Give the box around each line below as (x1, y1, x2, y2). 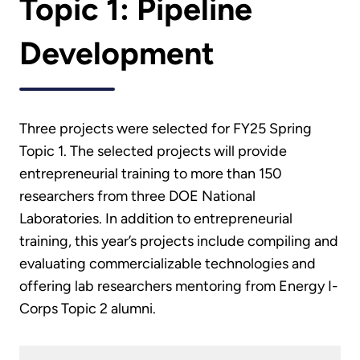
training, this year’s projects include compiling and (19, 232, 338, 251)
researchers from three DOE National (19, 187, 256, 206)
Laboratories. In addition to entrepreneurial (19, 210, 292, 228)
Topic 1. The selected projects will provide (19, 142, 287, 161)
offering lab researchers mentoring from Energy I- (19, 277, 338, 296)
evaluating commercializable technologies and (19, 255, 316, 273)
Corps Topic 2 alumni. (19, 300, 162, 318)
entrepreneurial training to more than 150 (19, 165, 282, 183)
